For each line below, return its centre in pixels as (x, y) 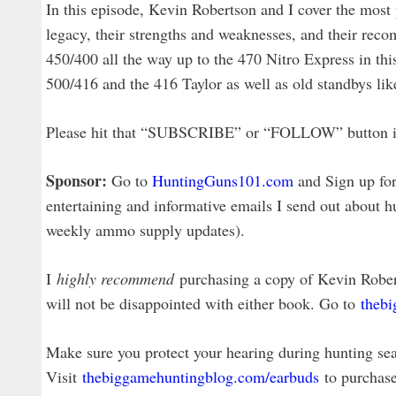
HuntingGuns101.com (223, 180)
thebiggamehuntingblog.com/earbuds (201, 377)
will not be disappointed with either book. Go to (203, 303)
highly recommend (115, 278)
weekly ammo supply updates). (145, 230)
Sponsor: (76, 180)
